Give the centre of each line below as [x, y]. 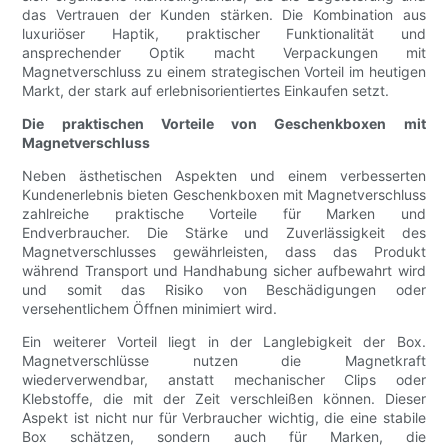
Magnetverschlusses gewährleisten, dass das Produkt [224, 252]
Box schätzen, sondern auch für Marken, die [224, 437]
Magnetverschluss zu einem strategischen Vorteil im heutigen [224, 72]
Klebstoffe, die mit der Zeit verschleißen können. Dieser [224, 399]
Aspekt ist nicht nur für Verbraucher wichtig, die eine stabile [224, 418]
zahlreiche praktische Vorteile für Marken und [224, 214]
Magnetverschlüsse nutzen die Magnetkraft [224, 361]
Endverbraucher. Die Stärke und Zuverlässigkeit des [224, 233]
